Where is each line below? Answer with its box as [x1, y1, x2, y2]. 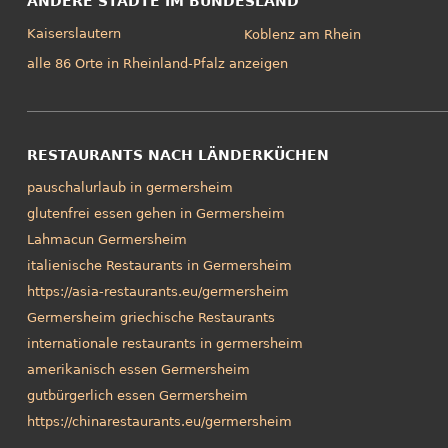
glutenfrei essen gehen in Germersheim [26, 206, 285, 222]
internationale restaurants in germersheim [26, 336, 303, 352]
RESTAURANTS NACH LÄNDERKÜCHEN [26, 147, 329, 164]
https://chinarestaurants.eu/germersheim [26, 414, 292, 430]
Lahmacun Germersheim [26, 232, 187, 248]
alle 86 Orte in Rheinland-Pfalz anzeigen [26, 56, 288, 72]
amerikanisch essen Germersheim [26, 362, 250, 378]
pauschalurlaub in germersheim [26, 180, 233, 196]
